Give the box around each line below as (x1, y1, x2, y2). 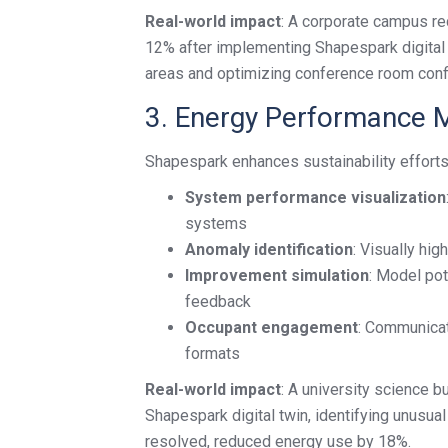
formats (185, 344, 240, 363)
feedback (185, 292, 251, 311)
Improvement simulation (185, 266, 369, 285)
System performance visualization (185, 188, 446, 207)
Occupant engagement (185, 318, 358, 337)
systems (185, 214, 247, 233)
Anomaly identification (185, 240, 353, 259)
